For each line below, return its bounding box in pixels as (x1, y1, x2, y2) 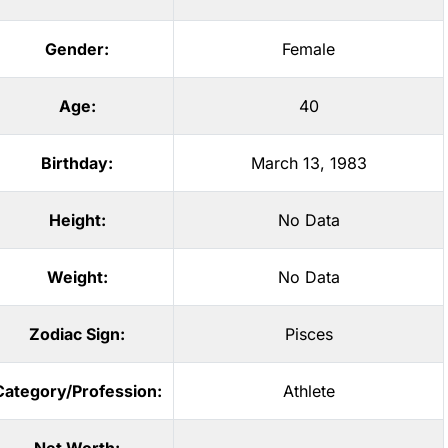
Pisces (284, 324, 333, 344)
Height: (48, 210, 106, 230)
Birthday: (41, 153, 113, 173)
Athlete (282, 381, 335, 401)
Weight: (46, 267, 108, 287)
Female (282, 39, 335, 59)
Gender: (45, 39, 109, 59)
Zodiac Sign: (29, 324, 125, 344)
